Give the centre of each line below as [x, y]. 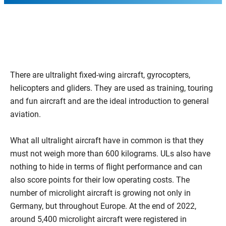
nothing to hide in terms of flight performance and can [106, 167]
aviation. [25, 114]
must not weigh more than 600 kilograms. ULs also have [110, 154]
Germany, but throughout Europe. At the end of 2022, [103, 206]
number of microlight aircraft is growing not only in [100, 193]
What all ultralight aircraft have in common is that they [107, 140]
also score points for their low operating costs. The [100, 180]
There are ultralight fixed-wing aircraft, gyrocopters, [100, 75]
